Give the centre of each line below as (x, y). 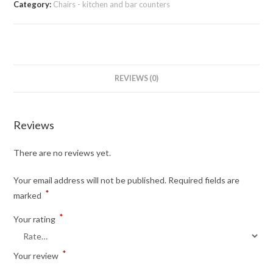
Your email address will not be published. (90, 180)
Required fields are (204, 180)
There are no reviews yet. (62, 153)
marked (29, 196)
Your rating (36, 219)
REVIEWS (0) (136, 79)
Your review (37, 256)
